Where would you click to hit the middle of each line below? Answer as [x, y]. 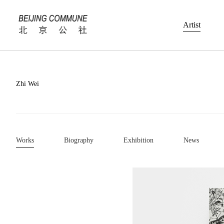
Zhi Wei [27, 84]
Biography [79, 140]
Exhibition [138, 140]
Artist [192, 25]
